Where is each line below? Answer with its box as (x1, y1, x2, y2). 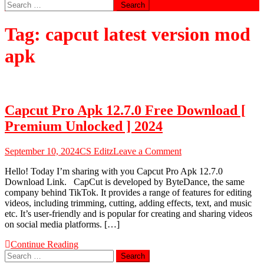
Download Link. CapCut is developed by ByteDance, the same (5, 176, 245, 187)
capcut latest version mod (45, 24, 250, 45)
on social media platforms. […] (5, 219, 120, 229)
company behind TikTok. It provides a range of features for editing (5, 187, 252, 197)
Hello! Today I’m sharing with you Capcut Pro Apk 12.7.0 (5, 166, 223, 176)
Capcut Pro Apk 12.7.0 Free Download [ (5, 102, 246, 118)
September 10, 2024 (5, 146, 80, 156)
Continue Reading (11, 239, 78, 249)
